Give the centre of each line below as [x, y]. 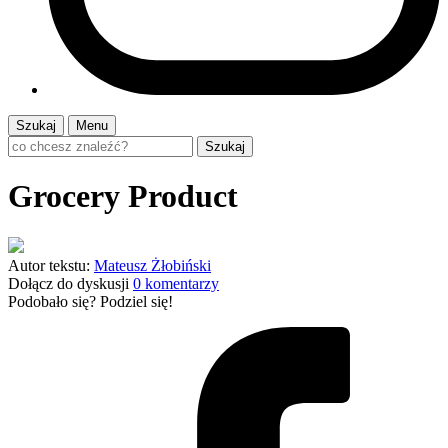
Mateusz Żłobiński [152, 265]
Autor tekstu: [49, 265]
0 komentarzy [176, 283]
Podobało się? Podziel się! [90, 301]
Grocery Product [123, 196]
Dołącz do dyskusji [68, 283]
